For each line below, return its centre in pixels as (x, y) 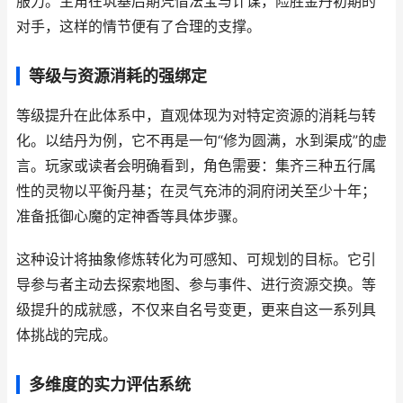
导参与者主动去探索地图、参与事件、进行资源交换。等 (196, 285)
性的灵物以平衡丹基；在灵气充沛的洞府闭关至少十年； (196, 191)
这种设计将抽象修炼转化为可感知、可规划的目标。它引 (196, 260)
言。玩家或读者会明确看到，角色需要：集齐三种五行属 (196, 166)
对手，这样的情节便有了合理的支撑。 (139, 27)
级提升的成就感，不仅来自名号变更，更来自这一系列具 (196, 310)
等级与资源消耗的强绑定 (118, 76)
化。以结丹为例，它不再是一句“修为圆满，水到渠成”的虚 (201, 141)
